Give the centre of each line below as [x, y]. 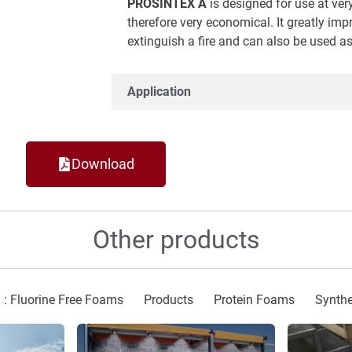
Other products [176, 240]
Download [103, 164]
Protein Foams [254, 300]
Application [159, 92]
